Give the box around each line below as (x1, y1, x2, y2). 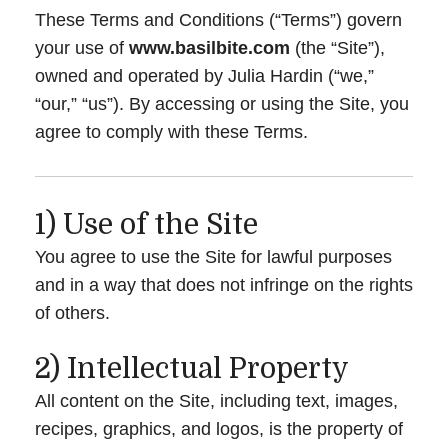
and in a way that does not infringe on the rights (35, 274, 413, 295)
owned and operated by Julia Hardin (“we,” (35, 65, 374, 86)
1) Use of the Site (35, 208, 258, 241)
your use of (35, 37, 129, 58)
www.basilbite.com (129, 37, 290, 58)
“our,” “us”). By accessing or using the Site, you (35, 93, 409, 114)
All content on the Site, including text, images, (35, 390, 398, 411)
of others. (35, 302, 110, 323)
